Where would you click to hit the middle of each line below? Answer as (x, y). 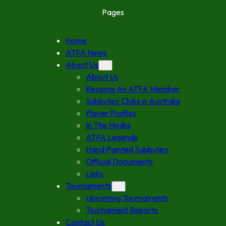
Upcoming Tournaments (127, 198)
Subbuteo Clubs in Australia (133, 101)
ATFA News (87, 53)
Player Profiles (111, 113)
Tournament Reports (122, 210)
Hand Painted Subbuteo (127, 150)
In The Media (108, 125)
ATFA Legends (112, 137)
